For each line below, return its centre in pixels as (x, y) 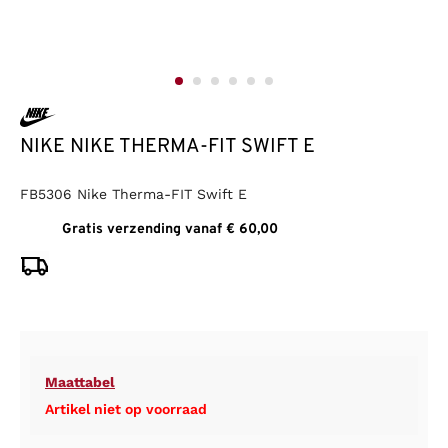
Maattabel (80, 382)
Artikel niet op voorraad (126, 409)
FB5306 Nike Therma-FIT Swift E (133, 194)
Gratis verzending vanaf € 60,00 (170, 230)
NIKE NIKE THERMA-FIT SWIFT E (167, 147)
